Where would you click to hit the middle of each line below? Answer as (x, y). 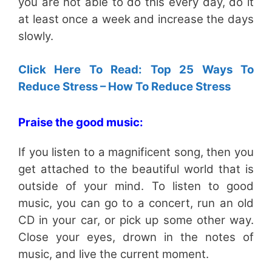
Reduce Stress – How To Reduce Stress (124, 86)
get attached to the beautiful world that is (136, 169)
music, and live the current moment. (114, 254)
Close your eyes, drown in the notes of (136, 237)
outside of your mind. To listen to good (136, 186)
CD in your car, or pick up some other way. (136, 220)
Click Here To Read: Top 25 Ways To (136, 69)
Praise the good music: (81, 122)
